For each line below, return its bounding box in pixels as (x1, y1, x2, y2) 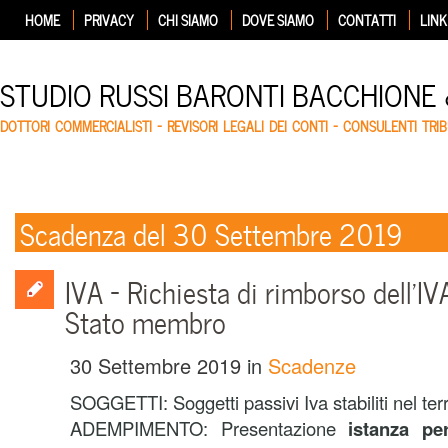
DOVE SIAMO (242, 9, 314, 30)
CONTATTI (338, 9, 396, 30)
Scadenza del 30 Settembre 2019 (20, 210, 402, 254)
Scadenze (268, 351, 356, 380)
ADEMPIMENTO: (70, 415, 221, 441)
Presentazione (220, 415, 348, 441)
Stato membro (65, 299, 226, 342)
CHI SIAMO (158, 9, 218, 30)
